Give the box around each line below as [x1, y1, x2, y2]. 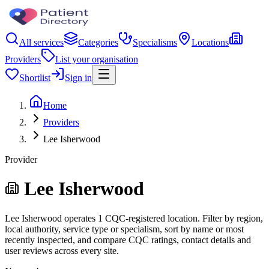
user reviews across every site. [5, 245, 119, 256]
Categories [78, 37, 118, 47]
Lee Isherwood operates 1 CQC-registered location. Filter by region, [5, 213, 263, 223]
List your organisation [55, 54, 138, 64]
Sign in [65, 73, 92, 83]
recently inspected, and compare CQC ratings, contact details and [5, 234, 251, 245]
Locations [192, 37, 229, 47]
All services [19, 37, 64, 47]
